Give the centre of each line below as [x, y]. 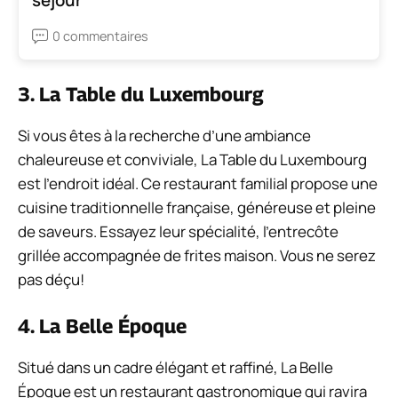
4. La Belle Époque [102, 326]
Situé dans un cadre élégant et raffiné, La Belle [175, 367]
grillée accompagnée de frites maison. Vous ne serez [197, 256]
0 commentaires [100, 36]
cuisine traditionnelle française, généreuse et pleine [197, 208]
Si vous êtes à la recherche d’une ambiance [164, 136]
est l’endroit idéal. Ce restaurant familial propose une [198, 184]
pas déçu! [51, 280]
